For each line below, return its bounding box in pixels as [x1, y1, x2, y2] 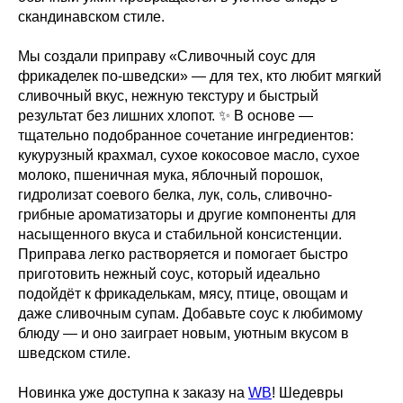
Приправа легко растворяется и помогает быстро [18, 246, 348, 262]
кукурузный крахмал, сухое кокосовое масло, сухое [18, 147, 360, 163]
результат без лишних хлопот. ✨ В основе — [18, 107, 313, 123]
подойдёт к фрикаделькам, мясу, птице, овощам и [18, 285, 348, 301]
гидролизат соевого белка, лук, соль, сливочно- [18, 186, 332, 202]
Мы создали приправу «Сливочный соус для [18, 48, 316, 64]
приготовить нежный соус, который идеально [18, 265, 320, 282]
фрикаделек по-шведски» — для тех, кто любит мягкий [18, 67, 381, 84]
